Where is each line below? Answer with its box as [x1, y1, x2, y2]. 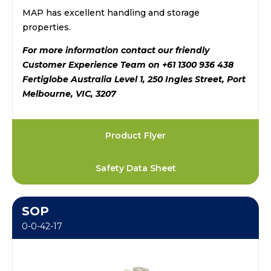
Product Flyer [105, 129, 166, 141]
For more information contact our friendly [22, 44, 209, 56]
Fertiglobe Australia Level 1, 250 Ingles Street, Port [22, 73, 246, 85]
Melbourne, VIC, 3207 [22, 88, 116, 99]
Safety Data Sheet [95, 162, 176, 174]
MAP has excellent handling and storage [22, 7, 200, 18]
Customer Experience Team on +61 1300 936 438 [22, 59, 233, 70]
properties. [22, 21, 71, 33]
